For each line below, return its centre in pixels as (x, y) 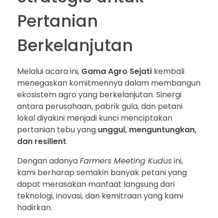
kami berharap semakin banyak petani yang (102, 173)
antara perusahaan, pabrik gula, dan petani (100, 107)
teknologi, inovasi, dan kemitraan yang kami (100, 196)
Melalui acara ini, (49, 72)
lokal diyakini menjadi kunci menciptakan (95, 118)
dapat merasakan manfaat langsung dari (96, 184)
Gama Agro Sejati (117, 72)
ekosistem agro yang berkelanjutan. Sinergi (99, 95)
